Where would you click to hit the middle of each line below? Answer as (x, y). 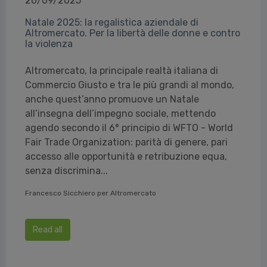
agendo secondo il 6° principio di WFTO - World (129, 128)
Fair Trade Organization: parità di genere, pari (126, 142)
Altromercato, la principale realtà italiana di (122, 71)
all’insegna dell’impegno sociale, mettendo (120, 114)
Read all (48, 230)
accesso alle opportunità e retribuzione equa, (126, 156)
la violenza (49, 44)
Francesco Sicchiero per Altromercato (91, 193)
